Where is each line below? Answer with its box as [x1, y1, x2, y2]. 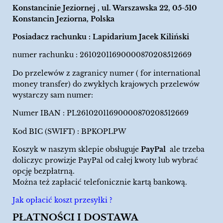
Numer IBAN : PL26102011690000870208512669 [12, 109, 189, 118]
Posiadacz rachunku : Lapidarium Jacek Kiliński [12, 32, 189, 41]
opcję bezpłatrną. [12, 166, 75, 176]
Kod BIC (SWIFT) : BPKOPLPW [12, 126, 126, 136]
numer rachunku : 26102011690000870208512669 [12, 50, 192, 60]
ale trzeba [166, 144, 205, 154]
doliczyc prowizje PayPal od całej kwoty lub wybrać [12, 155, 198, 165]
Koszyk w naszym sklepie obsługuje [12, 144, 139, 154]
